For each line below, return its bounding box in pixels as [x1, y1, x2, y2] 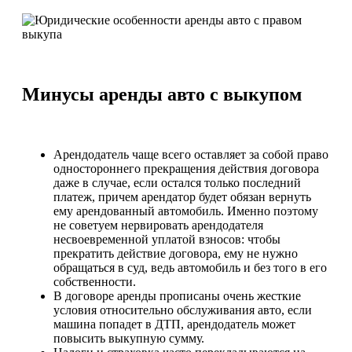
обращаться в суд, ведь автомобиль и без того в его [53, 260, 327, 274]
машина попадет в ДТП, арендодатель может [53, 317, 295, 331]
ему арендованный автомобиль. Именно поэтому [53, 203, 318, 218]
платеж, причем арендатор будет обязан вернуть [53, 189, 311, 203]
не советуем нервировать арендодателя [53, 218, 263, 232]
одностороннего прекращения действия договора [53, 161, 319, 175]
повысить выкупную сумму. [53, 331, 204, 345]
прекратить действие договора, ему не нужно [53, 246, 298, 260]
